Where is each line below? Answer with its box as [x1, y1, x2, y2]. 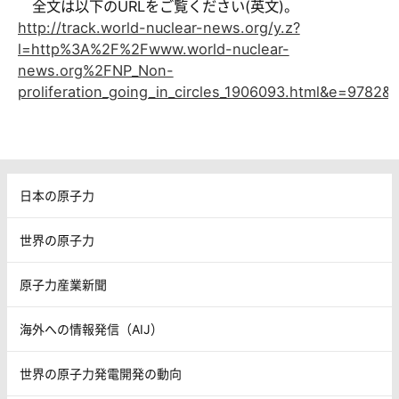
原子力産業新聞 [20, 277, 107, 293]
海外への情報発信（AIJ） [20, 322, 163, 338]
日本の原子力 [20, 188, 94, 204]
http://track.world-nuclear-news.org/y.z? [17, 19, 300, 37]
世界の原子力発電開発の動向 [20, 366, 182, 382]
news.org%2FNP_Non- [17, 61, 174, 80]
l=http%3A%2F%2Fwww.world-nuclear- [17, 40, 289, 59]
